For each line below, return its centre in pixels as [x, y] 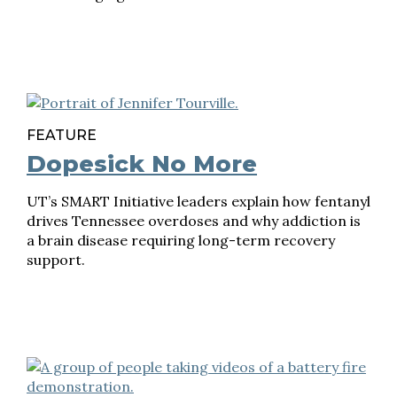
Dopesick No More [142, 164]
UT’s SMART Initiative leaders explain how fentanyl [198, 201]
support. [56, 260]
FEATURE [62, 135]
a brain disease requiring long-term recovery [181, 240]
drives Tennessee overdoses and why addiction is [194, 221]
